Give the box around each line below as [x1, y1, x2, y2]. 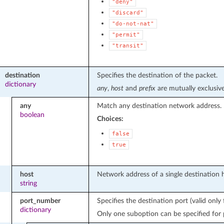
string [19, 179, 37, 187]
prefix [138, 84, 155, 92]
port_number [19, 196, 60, 204]
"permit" [111, 31, 140, 38]
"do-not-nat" [111, 20, 154, 27]
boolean [19, 110, 44, 118]
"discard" [111, 9, 143, 16]
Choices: [96, 114, 123, 122]
